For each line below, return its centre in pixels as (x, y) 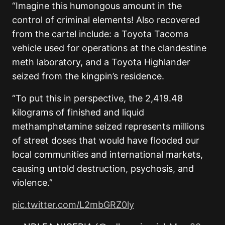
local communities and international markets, (107, 154)
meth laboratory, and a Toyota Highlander (101, 62)
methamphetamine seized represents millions (108, 126)
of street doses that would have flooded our (106, 140)
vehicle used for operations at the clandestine (109, 48)
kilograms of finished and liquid (78, 112)
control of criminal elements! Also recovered (106, 20)
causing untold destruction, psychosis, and (103, 168)
